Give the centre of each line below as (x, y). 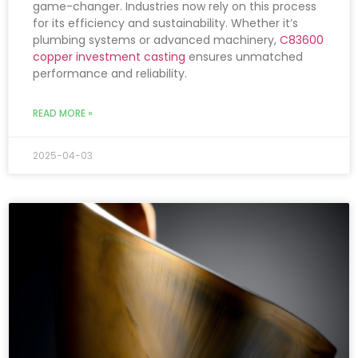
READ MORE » (63, 113)
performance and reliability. (110, 73)
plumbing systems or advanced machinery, (156, 40)
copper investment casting (109, 56)
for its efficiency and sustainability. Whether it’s (165, 23)
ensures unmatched (244, 56)
